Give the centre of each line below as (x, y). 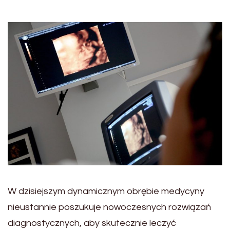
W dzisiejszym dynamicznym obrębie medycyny (106, 191)
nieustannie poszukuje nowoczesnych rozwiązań (109, 207)
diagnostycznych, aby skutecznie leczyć (92, 223)
